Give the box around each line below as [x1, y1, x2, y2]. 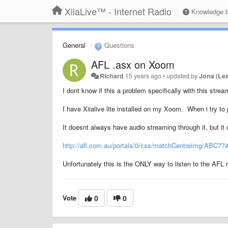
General [63, 40, 85, 50]
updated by [166, 71, 199, 80]
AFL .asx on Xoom [91, 56, 175, 72]
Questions [102, 40, 134, 50]
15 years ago [125, 71, 162, 80]
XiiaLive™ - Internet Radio [65, 5, 172, 18]
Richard [100, 71, 124, 80]
